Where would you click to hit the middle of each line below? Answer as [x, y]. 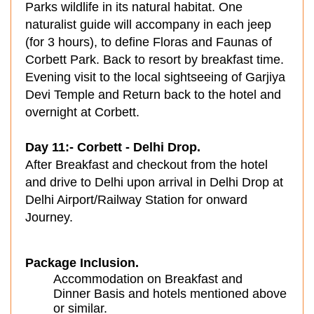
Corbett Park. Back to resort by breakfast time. [155, 60]
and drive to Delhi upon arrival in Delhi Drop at [154, 182]
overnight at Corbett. [82, 112]
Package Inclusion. [82, 263]
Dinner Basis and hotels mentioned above [170, 294]
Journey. [49, 217]
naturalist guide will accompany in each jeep [148, 25]
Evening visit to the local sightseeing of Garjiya [155, 77]
